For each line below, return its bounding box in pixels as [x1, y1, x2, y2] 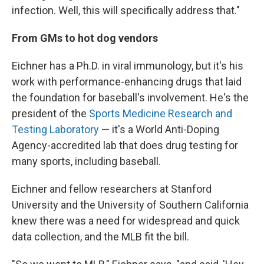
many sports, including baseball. [12, 155, 161, 168]
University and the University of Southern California [12, 199, 249, 212]
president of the [12, 107, 89, 120]
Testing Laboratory [12, 123, 99, 136]
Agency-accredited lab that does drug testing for [12, 139, 238, 152]
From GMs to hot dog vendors [12, 32, 158, 45]
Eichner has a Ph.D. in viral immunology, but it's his [12, 60, 243, 72]
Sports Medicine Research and [89, 107, 232, 120]
